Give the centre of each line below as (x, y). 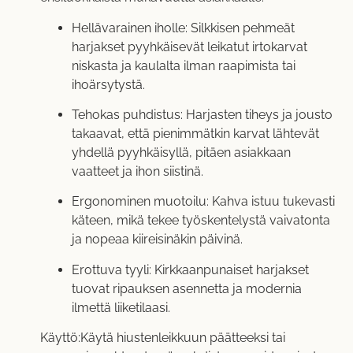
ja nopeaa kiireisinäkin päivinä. (157, 240)
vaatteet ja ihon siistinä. (137, 171)
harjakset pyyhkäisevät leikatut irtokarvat (189, 46)
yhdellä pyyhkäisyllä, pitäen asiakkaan (181, 152)
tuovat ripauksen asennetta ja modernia (186, 288)
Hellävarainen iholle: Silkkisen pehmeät (183, 28)
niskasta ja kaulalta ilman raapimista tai (183, 65)
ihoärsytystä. (108, 84)
